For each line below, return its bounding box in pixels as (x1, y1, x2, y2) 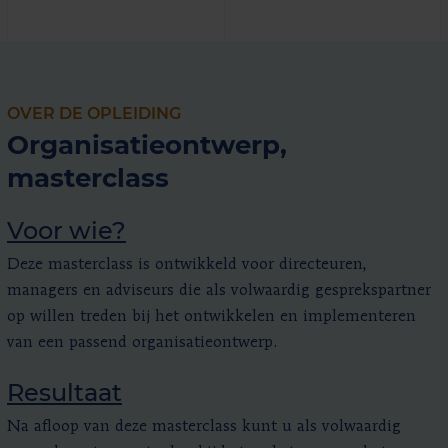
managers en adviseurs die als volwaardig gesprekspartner (7, 282, 431, 299)
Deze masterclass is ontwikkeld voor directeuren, (7, 256, 367, 273)
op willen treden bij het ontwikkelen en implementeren (7, 308, 416, 325)
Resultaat (7, 377, 122, 407)
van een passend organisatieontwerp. (7, 334, 277, 351)
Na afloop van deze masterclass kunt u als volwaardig (7, 418, 401, 435)
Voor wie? (7, 215, 126, 245)
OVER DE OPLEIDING (7, 103, 181, 123)
